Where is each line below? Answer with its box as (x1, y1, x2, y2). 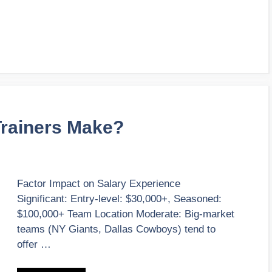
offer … (17, 239, 51, 251)
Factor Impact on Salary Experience (17, 178, 180, 190)
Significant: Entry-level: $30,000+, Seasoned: (17, 193, 222, 205)
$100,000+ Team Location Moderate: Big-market (17, 208, 234, 220)
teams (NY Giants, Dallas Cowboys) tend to (17, 223, 216, 236)
